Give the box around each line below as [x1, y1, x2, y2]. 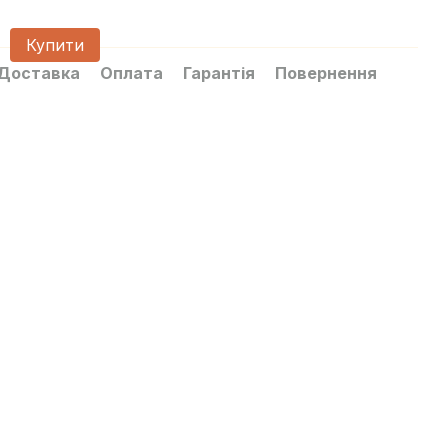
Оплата [100, 63, 163, 83]
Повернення [275, 63, 377, 83]
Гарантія [183, 63, 255, 83]
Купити [26, 35, 84, 55]
